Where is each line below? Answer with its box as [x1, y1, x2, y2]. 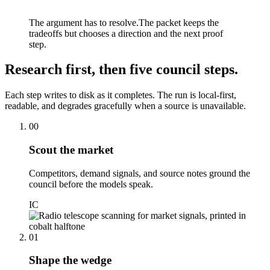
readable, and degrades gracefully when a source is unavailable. [5, 101, 246, 111]
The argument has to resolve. [29, 17, 139, 28]
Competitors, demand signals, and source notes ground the [29, 168, 250, 178]
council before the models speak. [29, 178, 153, 189]
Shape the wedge [29, 254, 111, 267]
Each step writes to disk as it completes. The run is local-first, [5, 90, 236, 101]
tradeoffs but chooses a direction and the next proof [29, 28, 223, 39]
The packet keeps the [139, 17, 219, 28]
